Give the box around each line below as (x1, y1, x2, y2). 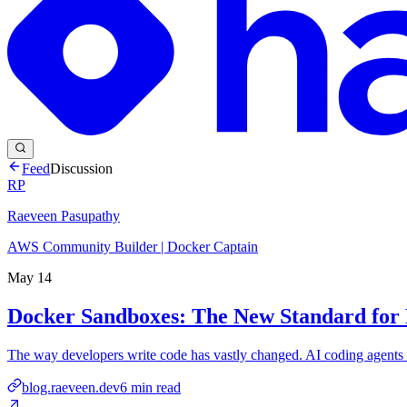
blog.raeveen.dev (22, 379, 120, 395)
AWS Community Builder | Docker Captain (7, 238, 258, 254)
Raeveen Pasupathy (7, 207, 120, 223)
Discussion (50, 160, 113, 176)
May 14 (7, 269, 52, 285)
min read (127, 379, 181, 395)
